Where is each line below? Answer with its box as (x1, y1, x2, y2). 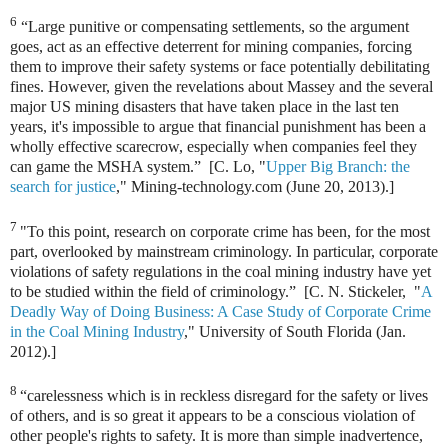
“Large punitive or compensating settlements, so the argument (17, 18, 409, 36)
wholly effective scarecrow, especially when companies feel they (10, 138, 417, 156)
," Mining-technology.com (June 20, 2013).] (116, 178, 394, 196)
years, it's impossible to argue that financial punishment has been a (10, 118, 426, 136)
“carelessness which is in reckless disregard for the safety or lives (20, 386, 428, 404)
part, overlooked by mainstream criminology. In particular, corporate (10, 242, 438, 260)
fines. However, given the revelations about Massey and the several (10, 78, 433, 96)
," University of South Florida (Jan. (184, 322, 406, 340)
